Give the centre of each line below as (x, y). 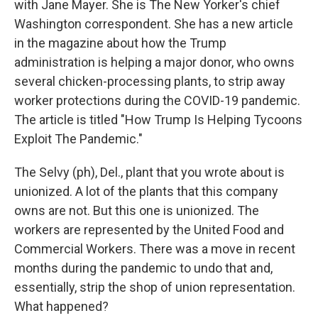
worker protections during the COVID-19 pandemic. (157, 101)
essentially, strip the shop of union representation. (155, 287)
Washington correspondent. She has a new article (154, 24)
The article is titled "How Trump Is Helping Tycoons (158, 120)
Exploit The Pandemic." (78, 139)
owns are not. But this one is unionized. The (137, 211)
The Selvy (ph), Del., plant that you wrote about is (149, 172)
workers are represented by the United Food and (149, 230)
